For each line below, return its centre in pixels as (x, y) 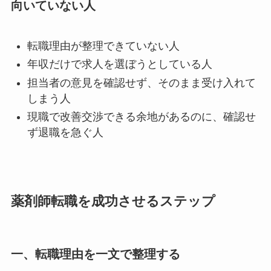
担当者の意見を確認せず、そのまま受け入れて (141, 83)
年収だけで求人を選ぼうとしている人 (119, 64)
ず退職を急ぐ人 (65, 132)
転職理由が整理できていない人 (103, 46)
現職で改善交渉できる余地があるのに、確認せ (141, 116)
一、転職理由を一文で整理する (95, 254)
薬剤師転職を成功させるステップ (113, 201)
